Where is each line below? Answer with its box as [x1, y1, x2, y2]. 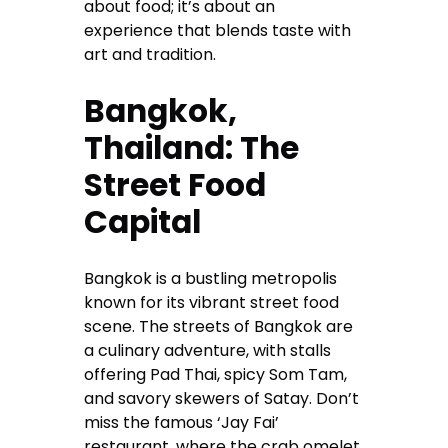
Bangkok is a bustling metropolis [84, 267, 338, 291]
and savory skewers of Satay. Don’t [84, 387, 360, 411]
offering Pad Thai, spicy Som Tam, [84, 363, 348, 387]
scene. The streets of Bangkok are [84, 315, 354, 339]
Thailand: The [84, 126, 300, 171]
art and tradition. [84, 43, 217, 67]
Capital [84, 200, 202, 245]
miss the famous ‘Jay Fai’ [84, 411, 280, 435]
